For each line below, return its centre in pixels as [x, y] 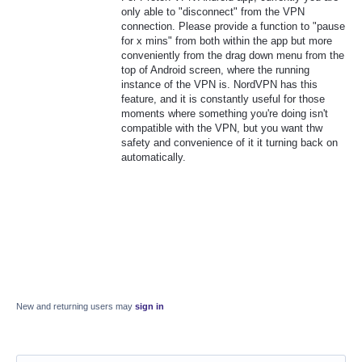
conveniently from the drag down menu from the [233, 56]
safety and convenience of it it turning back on [229, 143]
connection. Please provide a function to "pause [233, 27]
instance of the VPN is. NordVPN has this [219, 85]
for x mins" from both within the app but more [227, 41]
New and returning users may [76, 307]
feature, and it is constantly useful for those [223, 99]
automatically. [154, 158]
